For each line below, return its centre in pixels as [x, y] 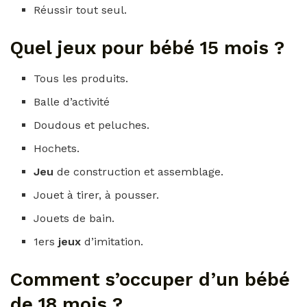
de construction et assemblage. [140, 171]
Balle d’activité [72, 101]
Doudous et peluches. [92, 125]
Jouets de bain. [74, 218]
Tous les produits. [81, 78]
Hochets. [57, 148]
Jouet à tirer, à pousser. [97, 195]
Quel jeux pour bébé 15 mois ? [147, 48]
